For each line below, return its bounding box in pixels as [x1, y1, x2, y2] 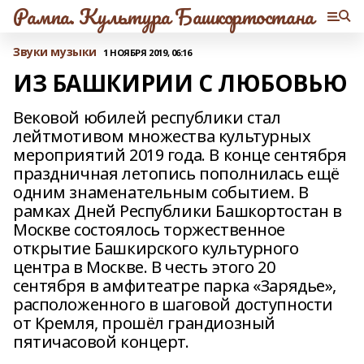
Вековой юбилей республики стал [13, 106, 281, 128]
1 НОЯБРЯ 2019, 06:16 [102, 45, 192, 58]
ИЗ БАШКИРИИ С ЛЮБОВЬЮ [13, 67, 348, 98]
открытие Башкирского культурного [13, 237, 299, 259]
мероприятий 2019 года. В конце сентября [13, 144, 347, 166]
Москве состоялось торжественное [13, 219, 285, 240]
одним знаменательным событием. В [13, 181, 309, 203]
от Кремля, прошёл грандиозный [13, 312, 275, 334]
